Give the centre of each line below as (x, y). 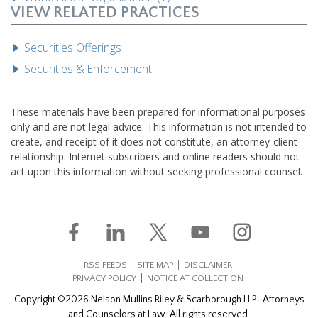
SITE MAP (155, 264)
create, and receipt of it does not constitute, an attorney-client (154, 141)
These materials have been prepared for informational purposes (158, 111)
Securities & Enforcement (88, 68)
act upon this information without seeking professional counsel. (157, 171)
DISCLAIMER (208, 264)
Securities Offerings (73, 47)
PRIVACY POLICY (104, 278)
